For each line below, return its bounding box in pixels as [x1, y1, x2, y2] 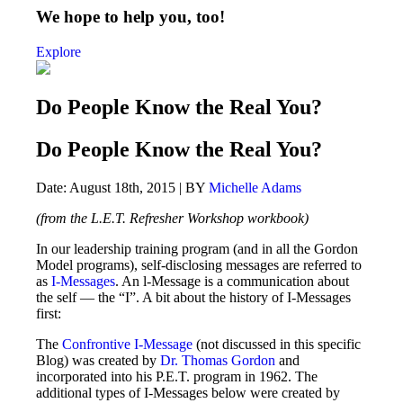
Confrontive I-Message [62, 336, 193, 353]
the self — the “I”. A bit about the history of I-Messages [36, 290, 351, 306]
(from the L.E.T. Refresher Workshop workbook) [36, 210, 309, 227]
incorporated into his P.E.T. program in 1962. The [36, 369, 318, 385]
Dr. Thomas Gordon [160, 353, 275, 369]
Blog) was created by [36, 353, 160, 369]
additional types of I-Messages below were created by [36, 385, 340, 401]
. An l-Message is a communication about [115, 273, 349, 290]
